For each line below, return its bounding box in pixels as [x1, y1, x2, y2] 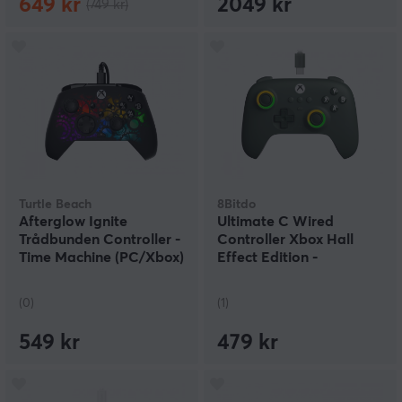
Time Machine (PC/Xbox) [19, 250, 184, 266]
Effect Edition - [217, 250, 318, 266]
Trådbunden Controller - [19, 232, 180, 248]
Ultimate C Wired [217, 214, 334, 230]
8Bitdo [217, 198, 256, 212]
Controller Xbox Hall [217, 232, 354, 248]
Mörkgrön [217, 268, 284, 284]
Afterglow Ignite [19, 214, 127, 230]
